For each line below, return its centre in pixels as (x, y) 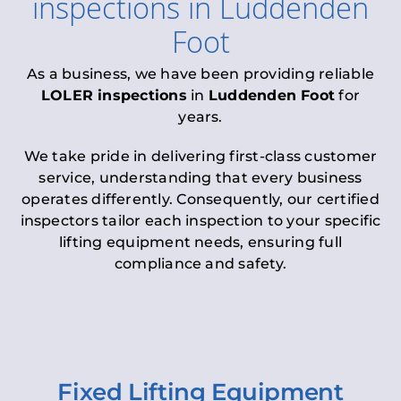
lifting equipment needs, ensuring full (200, 242)
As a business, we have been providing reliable (200, 73)
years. (200, 116)
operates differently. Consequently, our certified (200, 199)
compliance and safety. (200, 263)
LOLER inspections (114, 95)
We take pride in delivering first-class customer (200, 156)
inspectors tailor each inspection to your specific (200, 220)
